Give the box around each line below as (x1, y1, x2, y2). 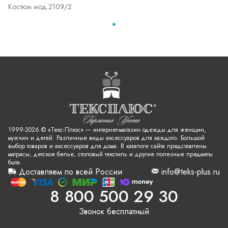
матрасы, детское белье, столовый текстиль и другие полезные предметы (8, 150, 213, 159)
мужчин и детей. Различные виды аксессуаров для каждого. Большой (8, 133, 205, 143)
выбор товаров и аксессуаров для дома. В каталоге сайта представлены (8, 141, 207, 151)
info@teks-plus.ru (161, 166, 220, 178)
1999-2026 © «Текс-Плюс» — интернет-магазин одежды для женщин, (8, 125, 206, 135)
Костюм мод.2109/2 (8, 2, 72, 12)
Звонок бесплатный (79, 206, 149, 218)
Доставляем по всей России (19, 166, 122, 178)
